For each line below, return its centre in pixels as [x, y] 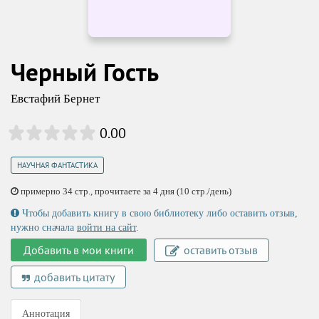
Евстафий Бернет [55, 99]
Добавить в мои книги [79, 250]
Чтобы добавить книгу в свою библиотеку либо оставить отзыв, [158, 213]
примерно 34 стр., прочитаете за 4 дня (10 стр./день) [125, 191]
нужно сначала [44, 228]
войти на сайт [106, 228]
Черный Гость [85, 72]
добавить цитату [73, 277]
